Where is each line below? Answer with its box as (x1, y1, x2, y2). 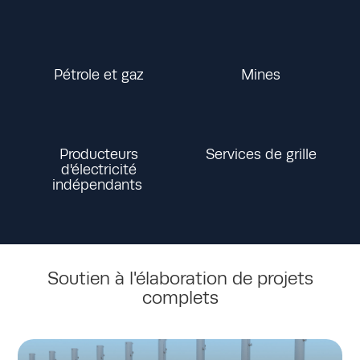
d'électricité (61, 161, 137, 178)
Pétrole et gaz (54, 66, 145, 84)
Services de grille (205, 145, 317, 163)
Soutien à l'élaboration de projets (47, 268, 313, 289)
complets (141, 287, 219, 309)
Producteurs (59, 145, 139, 163)
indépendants (51, 176, 146, 194)
